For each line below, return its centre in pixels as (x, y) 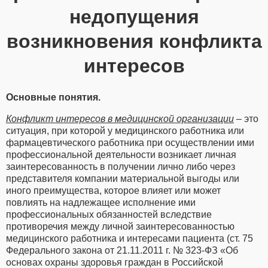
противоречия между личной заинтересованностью (120, 226)
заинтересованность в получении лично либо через (121, 166)
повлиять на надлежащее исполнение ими (101, 202)
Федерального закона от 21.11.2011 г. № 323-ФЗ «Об (122, 250)
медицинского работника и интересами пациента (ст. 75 (130, 238)
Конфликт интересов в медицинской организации (120, 118)
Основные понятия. (53, 97)
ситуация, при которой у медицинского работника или (125, 130)
